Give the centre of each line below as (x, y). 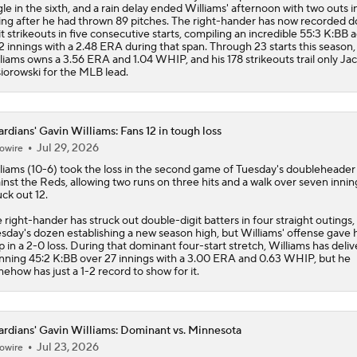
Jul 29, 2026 (67, 148)
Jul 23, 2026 (67, 347)
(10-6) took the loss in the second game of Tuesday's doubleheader (190, 169)
